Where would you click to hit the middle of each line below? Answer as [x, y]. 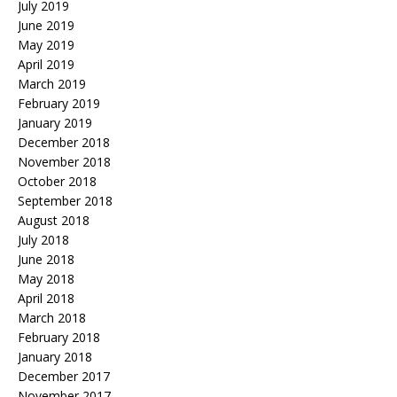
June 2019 [46, 25]
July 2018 [43, 239]
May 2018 [46, 278]
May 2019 [46, 44]
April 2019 [46, 64]
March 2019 [52, 83]
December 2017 [64, 376]
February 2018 [59, 337]
